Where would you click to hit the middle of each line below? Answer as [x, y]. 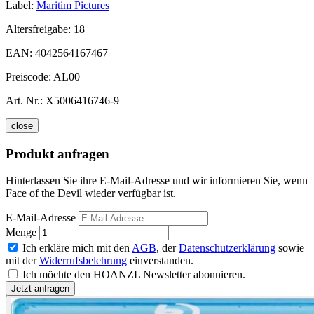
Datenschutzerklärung [227, 248]
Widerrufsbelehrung [83, 261]
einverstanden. [160, 261]
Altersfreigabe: [40, 29]
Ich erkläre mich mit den [77, 248]
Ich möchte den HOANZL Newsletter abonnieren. [134, 275]
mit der [22, 261]
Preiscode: [29, 76]
